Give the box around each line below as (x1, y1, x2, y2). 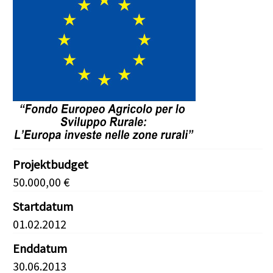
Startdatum (13, 199, 73, 214)
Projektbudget (13, 157, 88, 172)
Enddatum (13, 241, 67, 257)
